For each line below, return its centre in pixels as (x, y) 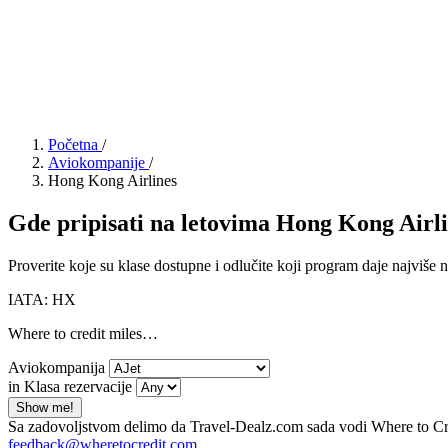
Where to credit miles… (83, 333)
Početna (73, 144)
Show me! (45, 407)
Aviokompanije (96, 162)
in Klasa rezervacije (72, 386)
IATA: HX (42, 299)
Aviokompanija (56, 367)
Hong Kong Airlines (112, 180)
